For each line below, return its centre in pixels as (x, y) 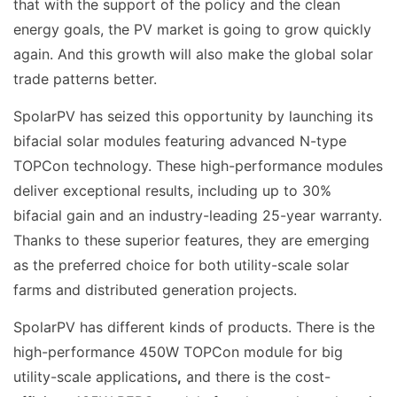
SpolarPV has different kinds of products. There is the (194, 327)
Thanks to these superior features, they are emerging (191, 241)
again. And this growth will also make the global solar (193, 54)
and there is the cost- (256, 376)
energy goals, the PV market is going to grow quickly (192, 30)
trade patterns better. (85, 79)
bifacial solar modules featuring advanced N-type (180, 141)
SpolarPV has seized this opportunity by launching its (193, 117)
